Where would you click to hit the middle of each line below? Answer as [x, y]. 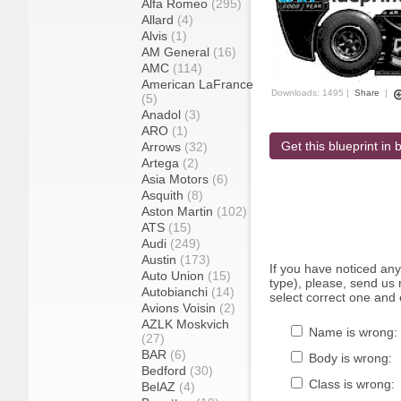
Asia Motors [177, 179]
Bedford [166, 371]
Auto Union [175, 276]
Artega [162, 163]
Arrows [163, 147]
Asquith [164, 195]
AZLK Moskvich [185, 324]
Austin [161, 260]
